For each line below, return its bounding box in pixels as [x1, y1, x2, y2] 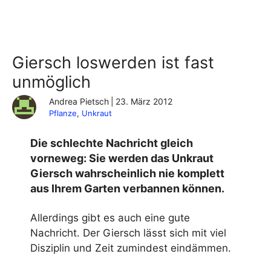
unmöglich [12, 72, 91, 92]
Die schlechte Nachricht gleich [30, 137, 193, 150]
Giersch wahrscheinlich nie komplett [30, 167, 224, 180]
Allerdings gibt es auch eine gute [30, 211, 190, 224]
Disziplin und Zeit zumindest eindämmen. [30, 241, 231, 254]
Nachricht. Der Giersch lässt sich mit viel [30, 226, 226, 239]
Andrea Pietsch [49, 96, 109, 106]
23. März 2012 [116, 96, 173, 106]
